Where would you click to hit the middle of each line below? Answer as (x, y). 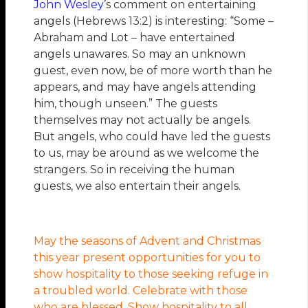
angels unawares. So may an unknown (140, 54)
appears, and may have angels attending (145, 87)
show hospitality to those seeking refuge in (151, 274)
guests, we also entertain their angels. (137, 186)
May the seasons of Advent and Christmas (147, 241)
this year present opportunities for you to (147, 258)
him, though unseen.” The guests (126, 104)
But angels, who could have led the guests (152, 137)
